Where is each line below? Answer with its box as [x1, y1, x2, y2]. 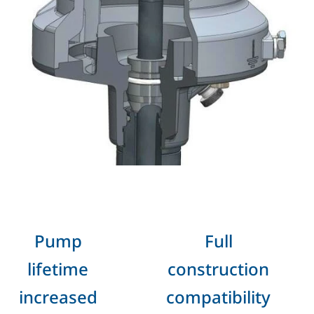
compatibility [166, 285, 271, 308]
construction [168, 257, 269, 280]
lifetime [27, 257, 88, 280]
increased [18, 285, 97, 308]
